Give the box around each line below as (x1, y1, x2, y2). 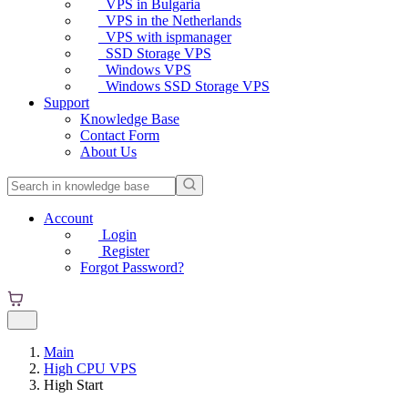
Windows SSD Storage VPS (98, 78, 270, 94)
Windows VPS (98, 62, 191, 77)
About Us (80, 144, 137, 159)
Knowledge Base (80, 111, 179, 127)
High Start (44, 377, 103, 393)
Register (98, 243, 149, 259)
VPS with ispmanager (98, 29, 231, 45)
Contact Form (80, 127, 159, 143)
